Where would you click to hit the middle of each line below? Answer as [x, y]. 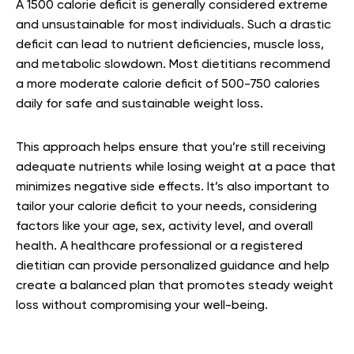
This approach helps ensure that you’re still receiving [171, 148]
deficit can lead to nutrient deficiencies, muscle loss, [170, 45]
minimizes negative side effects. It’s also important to [173, 188]
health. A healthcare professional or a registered [159, 247]
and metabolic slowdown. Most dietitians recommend [173, 65]
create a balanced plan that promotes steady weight [175, 286]
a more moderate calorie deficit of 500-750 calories [168, 85]
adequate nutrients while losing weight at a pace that [176, 168]
